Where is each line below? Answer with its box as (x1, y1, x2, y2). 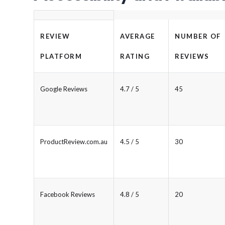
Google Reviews (40, 84, 87, 93)
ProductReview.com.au (40, 137, 107, 146)
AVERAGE (120, 32, 155, 40)
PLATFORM (40, 52, 82, 60)
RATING (120, 52, 150, 60)
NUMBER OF (175, 32, 221, 40)
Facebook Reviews (40, 190, 95, 198)
